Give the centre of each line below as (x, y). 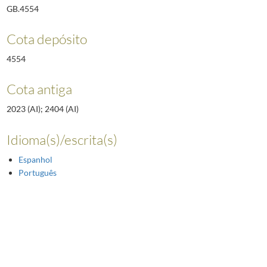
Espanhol (35, 159)
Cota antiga (39, 89)
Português (37, 172)
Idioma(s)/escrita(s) (62, 139)
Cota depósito (46, 38)
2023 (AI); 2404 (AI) (42, 109)
